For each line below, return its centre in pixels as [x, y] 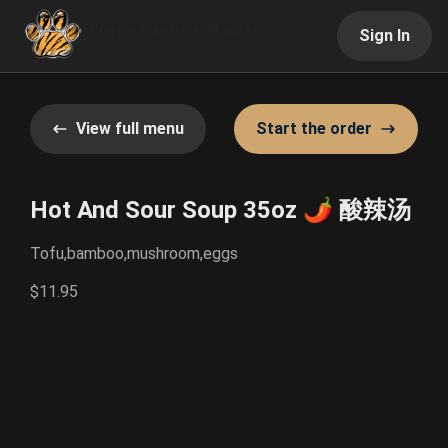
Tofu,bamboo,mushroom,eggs [134, 253]
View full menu [130, 128]
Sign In [384, 35]
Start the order [314, 128]
